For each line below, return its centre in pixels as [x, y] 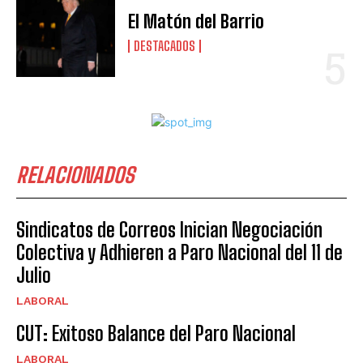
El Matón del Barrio [196, 22]
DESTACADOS [165, 46]
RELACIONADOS [75, 175]
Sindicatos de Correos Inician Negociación [169, 230]
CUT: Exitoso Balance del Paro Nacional [156, 334]
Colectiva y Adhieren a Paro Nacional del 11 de [179, 253]
